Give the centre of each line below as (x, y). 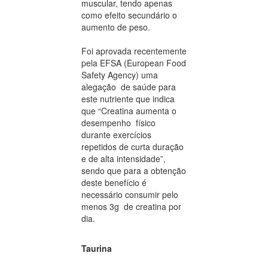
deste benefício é (114, 182)
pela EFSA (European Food (134, 63)
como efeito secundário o (129, 15)
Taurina (97, 248)
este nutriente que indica (128, 98)
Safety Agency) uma (120, 74)
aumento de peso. (116, 27)
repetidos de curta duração (133, 146)
